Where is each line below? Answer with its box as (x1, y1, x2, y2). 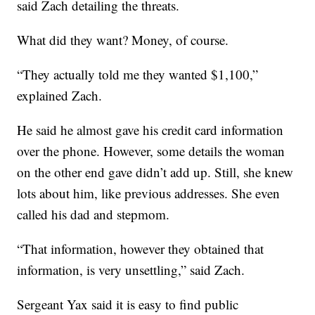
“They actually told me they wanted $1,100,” (17, 65, 259, 84)
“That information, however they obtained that (17, 240, 264, 258)
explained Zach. (17, 86, 103, 105)
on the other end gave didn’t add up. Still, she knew (17, 163, 294, 181)
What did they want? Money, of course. (17, 31, 229, 49)
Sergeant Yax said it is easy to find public (17, 295, 239, 314)
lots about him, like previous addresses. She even (17, 184, 281, 202)
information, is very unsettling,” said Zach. (17, 261, 245, 279)
